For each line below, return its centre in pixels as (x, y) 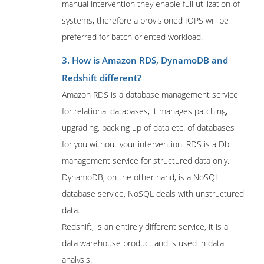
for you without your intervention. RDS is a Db (146, 144)
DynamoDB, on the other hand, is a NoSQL (141, 177)
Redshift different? (102, 78)
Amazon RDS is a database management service (150, 95)
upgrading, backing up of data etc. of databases (148, 128)
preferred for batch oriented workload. (132, 37)
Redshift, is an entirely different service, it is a (145, 227)
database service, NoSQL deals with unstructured (153, 194)
